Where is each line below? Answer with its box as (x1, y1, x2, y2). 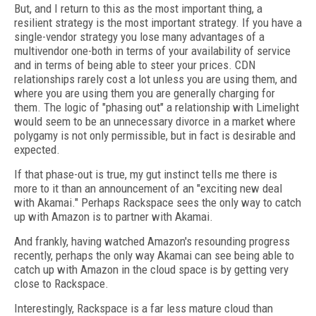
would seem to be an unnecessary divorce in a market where (14, 114, 296, 128)
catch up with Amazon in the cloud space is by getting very (14, 262, 288, 276)
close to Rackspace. (14, 276, 109, 291)
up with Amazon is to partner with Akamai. (14, 209, 216, 224)
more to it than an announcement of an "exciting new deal (14, 181, 282, 195)
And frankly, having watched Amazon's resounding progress (14, 234, 290, 248)
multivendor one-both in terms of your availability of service (14, 44, 291, 58)
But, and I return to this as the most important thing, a (14, 1, 262, 16)
